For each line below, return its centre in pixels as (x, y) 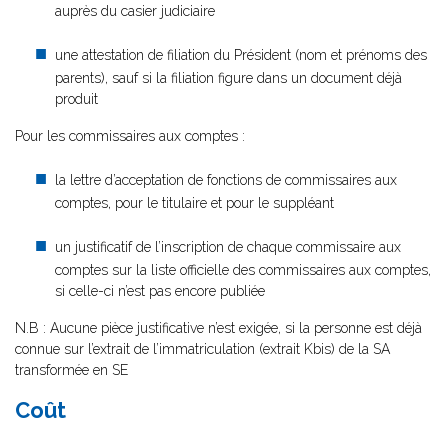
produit (76, 99)
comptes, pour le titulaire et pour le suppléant (194, 203)
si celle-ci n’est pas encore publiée (160, 291)
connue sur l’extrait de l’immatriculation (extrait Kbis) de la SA (202, 349)
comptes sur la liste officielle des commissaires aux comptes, (243, 270)
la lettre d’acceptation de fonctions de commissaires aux (226, 180)
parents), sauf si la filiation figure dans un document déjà (228, 78)
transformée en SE (71, 370)
